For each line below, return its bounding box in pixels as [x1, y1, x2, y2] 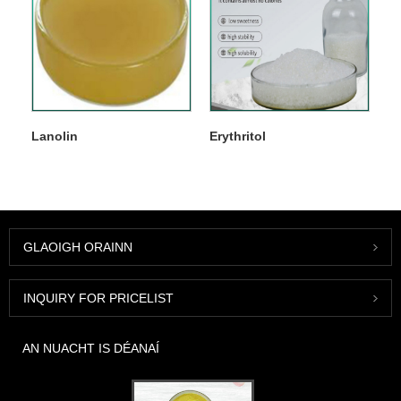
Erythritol [209, 129, 266, 144]
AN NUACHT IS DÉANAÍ [22, 341, 159, 356]
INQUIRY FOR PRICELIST [23, 291, 174, 306]
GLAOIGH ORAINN [23, 240, 132, 255]
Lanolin [30, 129, 78, 144]
